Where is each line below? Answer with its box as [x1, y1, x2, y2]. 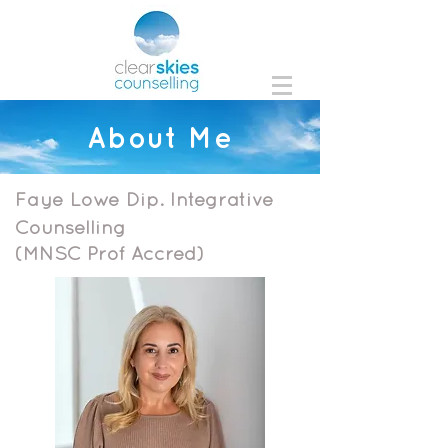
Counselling [15, 216, 126, 238]
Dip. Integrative [125, 188, 273, 210]
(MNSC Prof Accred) [15, 242, 204, 264]
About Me [86, 120, 234, 154]
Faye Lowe [15, 188, 126, 210]
